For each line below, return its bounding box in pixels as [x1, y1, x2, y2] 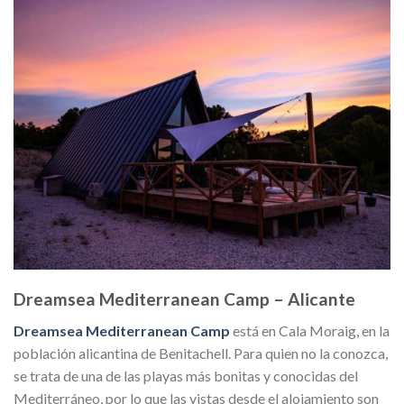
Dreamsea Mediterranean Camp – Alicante [14, 288, 355, 309]
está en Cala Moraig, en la [230, 321, 390, 339]
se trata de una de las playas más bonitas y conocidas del [14, 366, 358, 384]
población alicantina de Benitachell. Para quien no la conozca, [14, 344, 388, 362]
